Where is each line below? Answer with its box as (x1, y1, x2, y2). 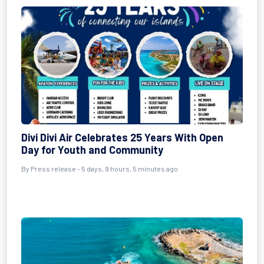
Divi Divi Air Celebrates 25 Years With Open (21, 131, 223, 144)
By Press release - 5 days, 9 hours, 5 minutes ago (21, 164, 178, 173)
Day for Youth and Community (21, 143, 163, 156)
